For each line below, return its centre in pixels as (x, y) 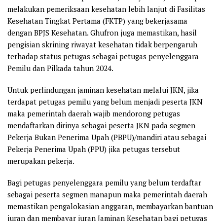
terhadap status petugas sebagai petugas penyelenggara (103, 56)
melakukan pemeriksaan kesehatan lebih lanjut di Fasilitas (106, 9)
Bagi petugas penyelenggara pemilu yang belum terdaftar (104, 182)
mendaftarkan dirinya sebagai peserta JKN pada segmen (101, 125)
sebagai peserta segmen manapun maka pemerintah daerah (107, 194)
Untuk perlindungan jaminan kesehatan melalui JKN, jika (103, 90)
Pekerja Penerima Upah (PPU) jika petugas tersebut (94, 149)
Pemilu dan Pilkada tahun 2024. (60, 68)
